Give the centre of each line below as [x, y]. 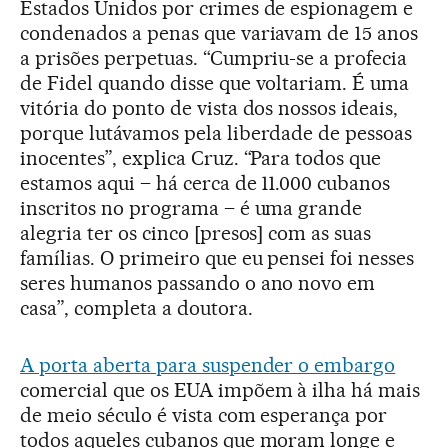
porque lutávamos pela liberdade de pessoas [216, 132]
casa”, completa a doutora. [136, 307]
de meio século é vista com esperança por [204, 414]
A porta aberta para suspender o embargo [208, 364]
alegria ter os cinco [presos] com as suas [196, 232]
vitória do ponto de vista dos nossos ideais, [209, 107]
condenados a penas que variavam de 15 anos [219, 32]
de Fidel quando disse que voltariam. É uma [215, 82]
